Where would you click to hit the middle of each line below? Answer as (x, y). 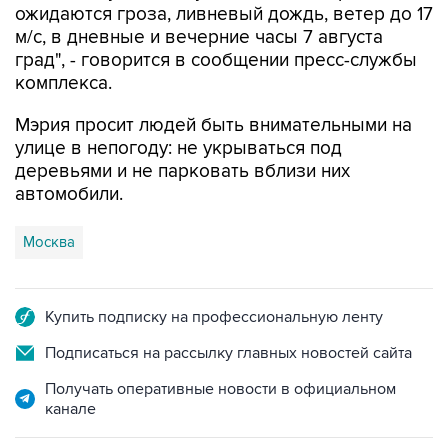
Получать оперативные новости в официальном (220, 389)
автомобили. (69, 195)
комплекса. (63, 84)
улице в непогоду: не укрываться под (178, 149)
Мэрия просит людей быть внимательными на (213, 126)
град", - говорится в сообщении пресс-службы (216, 61)
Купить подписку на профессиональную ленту (214, 317)
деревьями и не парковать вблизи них (182, 172)
